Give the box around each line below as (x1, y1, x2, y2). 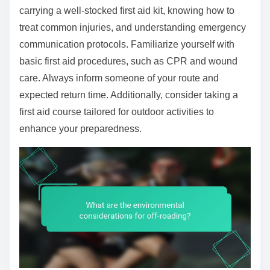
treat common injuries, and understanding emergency (19, 22, 246, 33)
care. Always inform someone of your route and (19, 72, 219, 83)
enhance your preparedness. (19, 123, 142, 134)
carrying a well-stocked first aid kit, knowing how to (19, 5, 234, 16)
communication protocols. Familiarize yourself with (19, 39, 234, 49)
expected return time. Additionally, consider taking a (19, 89, 238, 100)
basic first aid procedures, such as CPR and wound (19, 55, 237, 66)
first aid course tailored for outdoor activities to (19, 106, 214, 117)
